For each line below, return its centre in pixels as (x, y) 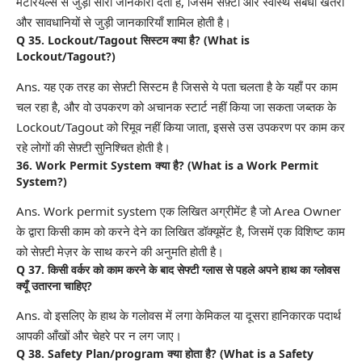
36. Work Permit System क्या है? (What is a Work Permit (167, 165)
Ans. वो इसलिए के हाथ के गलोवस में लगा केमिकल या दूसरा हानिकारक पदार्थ (179, 316)
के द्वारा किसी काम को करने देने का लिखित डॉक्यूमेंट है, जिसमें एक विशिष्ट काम (181, 232)
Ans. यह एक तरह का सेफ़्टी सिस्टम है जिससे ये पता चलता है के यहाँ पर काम (177, 86)
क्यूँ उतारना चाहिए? (54, 286)
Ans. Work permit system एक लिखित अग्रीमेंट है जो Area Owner (179, 211)
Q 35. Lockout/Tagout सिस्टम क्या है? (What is (133, 40)
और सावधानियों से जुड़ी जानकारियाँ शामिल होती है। (124, 22)
